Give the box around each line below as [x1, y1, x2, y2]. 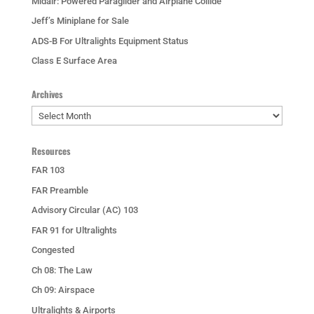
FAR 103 [31, 165, 64, 176]
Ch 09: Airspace [31, 285, 95, 296]
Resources [31, 144, 71, 158]
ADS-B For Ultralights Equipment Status [31, 35, 189, 46]
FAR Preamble [31, 184, 88, 196]
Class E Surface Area [31, 55, 117, 67]
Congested [31, 245, 74, 256]
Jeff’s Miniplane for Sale [31, 15, 129, 27]
